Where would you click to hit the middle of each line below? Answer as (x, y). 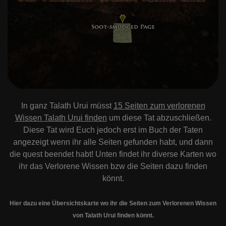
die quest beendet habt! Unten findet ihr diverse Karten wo (113, 154)
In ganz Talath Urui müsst (67, 106)
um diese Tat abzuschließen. (159, 118)
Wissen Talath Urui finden (61, 118)
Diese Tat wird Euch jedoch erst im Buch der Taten (113, 130)
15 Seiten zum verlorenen (159, 106)
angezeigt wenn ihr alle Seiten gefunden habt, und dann (113, 142)
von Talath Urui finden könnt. (113, 216)
